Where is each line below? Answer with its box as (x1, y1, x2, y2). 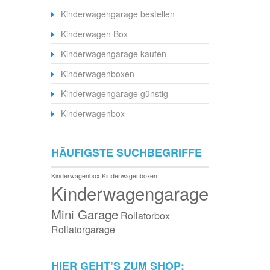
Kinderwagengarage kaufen (60, 48, 166, 60)
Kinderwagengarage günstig (60, 87, 168, 100)
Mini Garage (51, 206, 118, 224)
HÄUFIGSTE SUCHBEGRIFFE (51, 145, 202, 161)
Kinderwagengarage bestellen (60, 8, 175, 20)
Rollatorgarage (51, 222, 115, 237)
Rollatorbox (120, 209, 170, 223)
